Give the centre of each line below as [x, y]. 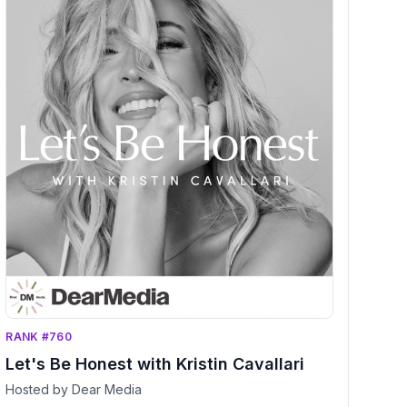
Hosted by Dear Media [74, 389]
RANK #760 [39, 336]
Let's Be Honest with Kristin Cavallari [155, 363]
